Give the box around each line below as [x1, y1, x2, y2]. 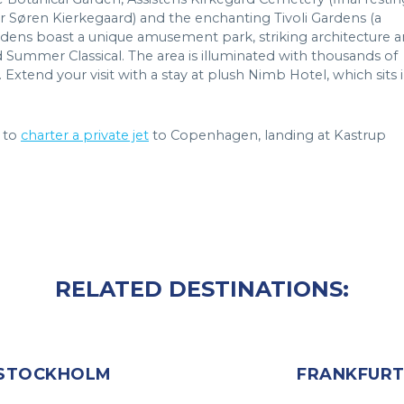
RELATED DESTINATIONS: [55, 276, 349, 302]
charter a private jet [21, 127, 149, 143]
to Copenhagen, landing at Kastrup [149, 127, 386, 143]
